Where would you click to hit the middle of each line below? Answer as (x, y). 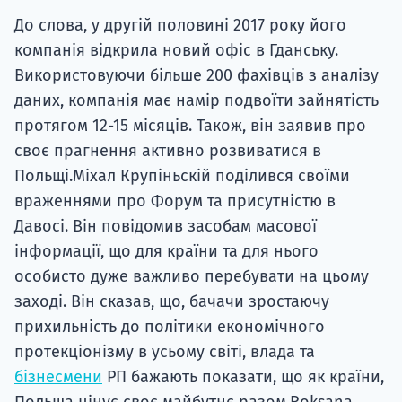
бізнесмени (58, 377)
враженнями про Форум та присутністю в (175, 201)
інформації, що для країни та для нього (166, 252)
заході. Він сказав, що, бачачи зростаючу (172, 302)
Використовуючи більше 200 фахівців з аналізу (197, 76)
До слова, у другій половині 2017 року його (180, 26)
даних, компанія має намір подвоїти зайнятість (197, 101)
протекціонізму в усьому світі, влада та (165, 352)
